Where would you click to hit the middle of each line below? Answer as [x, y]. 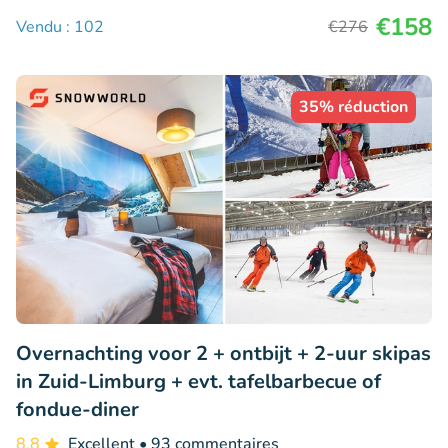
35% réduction [353, 106]
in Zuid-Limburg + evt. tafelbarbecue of [198, 382]
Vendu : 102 [60, 26]
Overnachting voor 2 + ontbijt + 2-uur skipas [223, 354]
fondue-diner [77, 410]
